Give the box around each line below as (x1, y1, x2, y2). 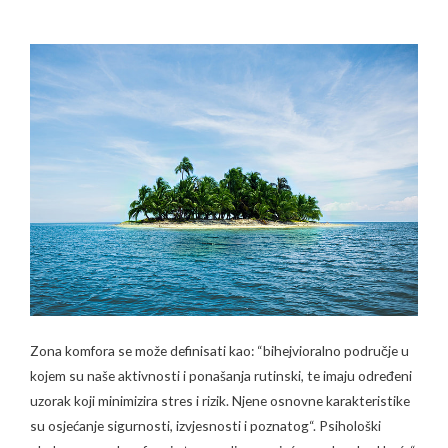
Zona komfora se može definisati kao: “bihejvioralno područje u (30, 342, 409, 360)
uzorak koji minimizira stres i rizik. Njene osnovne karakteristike (30, 392, 410, 410)
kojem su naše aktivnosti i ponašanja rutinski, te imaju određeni (30, 367, 412, 385)
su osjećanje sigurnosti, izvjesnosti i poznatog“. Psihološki (30, 417, 381, 435)
